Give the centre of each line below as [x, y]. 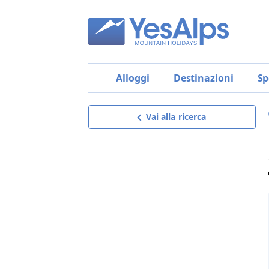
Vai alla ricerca [176, 117]
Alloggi [133, 78]
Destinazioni [203, 78]
